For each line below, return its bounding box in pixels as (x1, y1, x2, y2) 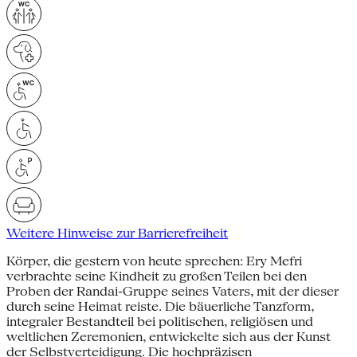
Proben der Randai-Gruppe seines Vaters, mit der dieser (6, 283, 339, 299)
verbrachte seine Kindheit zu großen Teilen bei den (6, 268, 307, 284)
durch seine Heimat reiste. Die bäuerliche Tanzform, (6, 298, 314, 314)
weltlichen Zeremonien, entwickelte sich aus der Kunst (6, 328, 331, 344)
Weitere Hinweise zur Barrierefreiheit (6, 225, 228, 241)
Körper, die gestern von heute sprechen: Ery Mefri (6, 253, 302, 269)
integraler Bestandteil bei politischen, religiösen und (6, 313, 313, 329)
